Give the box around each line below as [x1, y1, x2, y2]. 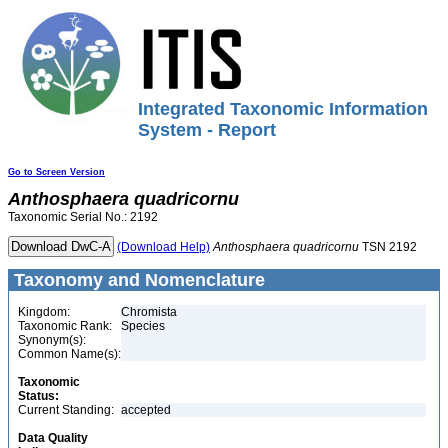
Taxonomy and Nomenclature [9, 270, 265, 290]
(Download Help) [117, 240, 210, 254]
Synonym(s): [18, 333, 86, 347]
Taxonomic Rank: [18, 319, 112, 333]
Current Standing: [18, 403, 114, 417]
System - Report [138, 120, 276, 140]
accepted [121, 403, 171, 417]
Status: [18, 389, 59, 403]
